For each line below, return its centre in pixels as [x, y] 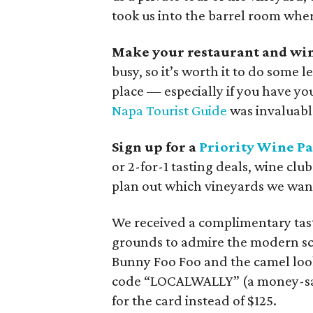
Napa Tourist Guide [169, 110]
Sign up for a [155, 147]
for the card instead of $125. [194, 300]
